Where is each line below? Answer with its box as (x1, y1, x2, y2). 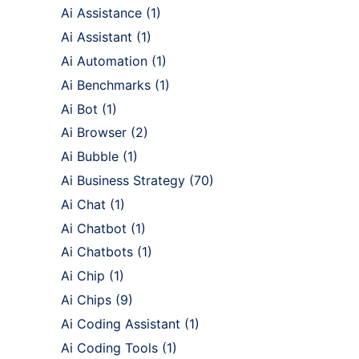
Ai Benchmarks (61, 76, 151, 93)
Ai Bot (61, 100, 98, 117)
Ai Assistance (61, 5, 142, 22)
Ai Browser (61, 124, 127, 141)
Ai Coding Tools (61, 339, 158, 356)
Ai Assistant (61, 29, 132, 46)
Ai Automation (61, 53, 147, 70)
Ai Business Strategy (61, 172, 185, 189)
